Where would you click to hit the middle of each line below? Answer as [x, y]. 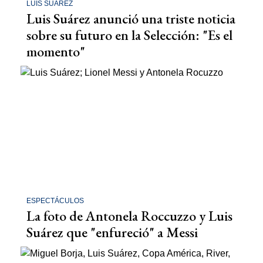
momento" [56, 51]
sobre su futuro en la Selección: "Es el [129, 35]
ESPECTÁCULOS [55, 200]
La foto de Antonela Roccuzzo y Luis [129, 215]
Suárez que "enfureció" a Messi [112, 232]
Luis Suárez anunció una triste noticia [131, 18]
